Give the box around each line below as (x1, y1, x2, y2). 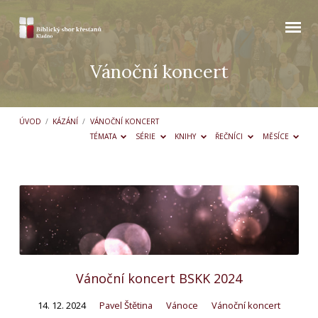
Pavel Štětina (99, 298, 153, 312)
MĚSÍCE (262, 131, 291, 142)
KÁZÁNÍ (53, 116, 79, 127)
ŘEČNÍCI (215, 131, 246, 142)
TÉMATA (89, 131, 119, 142)
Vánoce (166, 298, 198, 312)
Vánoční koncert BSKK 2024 (76, 269, 242, 287)
